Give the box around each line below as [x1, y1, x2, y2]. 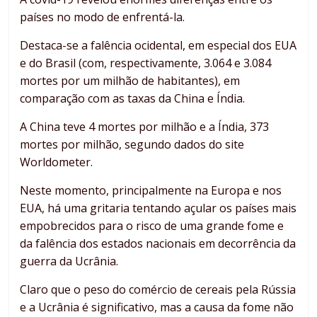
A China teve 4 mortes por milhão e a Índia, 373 [20, 118, 270, 134]
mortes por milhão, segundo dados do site [20, 136, 245, 152]
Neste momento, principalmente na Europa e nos [20, 182, 282, 198]
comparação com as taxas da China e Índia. [20, 90, 246, 106]
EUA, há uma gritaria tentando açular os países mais [20, 200, 297, 216]
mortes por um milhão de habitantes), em [20, 72, 241, 88]
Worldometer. [20, 154, 93, 170]
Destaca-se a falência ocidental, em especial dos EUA [20, 37, 297, 53]
